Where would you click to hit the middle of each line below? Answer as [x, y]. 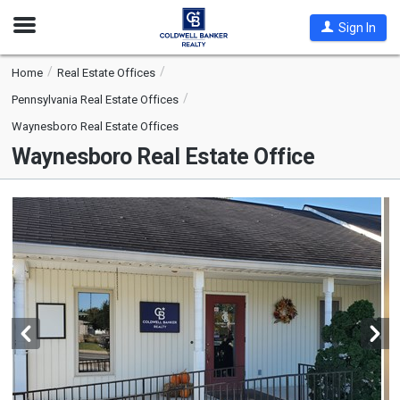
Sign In [357, 27]
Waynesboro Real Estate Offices [95, 126]
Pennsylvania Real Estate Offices [95, 100]
